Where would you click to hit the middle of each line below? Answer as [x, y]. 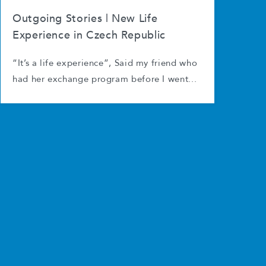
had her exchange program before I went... [105, 80]
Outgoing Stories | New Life [85, 19]
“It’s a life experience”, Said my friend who [105, 64]
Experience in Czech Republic [89, 35]
